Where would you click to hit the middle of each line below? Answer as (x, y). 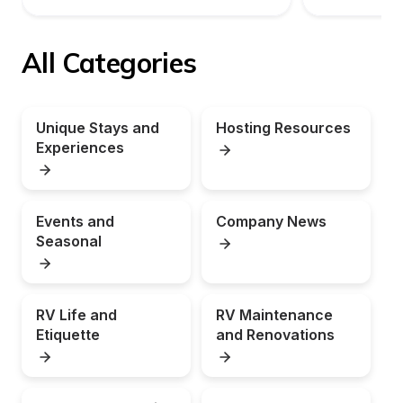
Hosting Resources (283, 128)
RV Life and (76, 315)
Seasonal (69, 242)
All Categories (109, 63)
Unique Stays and (98, 128)
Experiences (80, 148)
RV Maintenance (274, 315)
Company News (271, 222)
